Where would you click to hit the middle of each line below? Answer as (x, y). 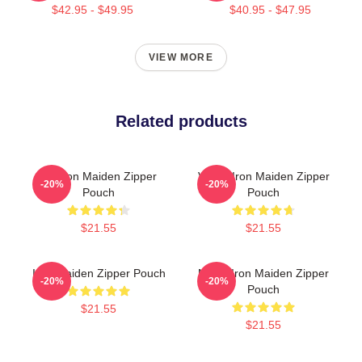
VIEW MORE (181, 57)
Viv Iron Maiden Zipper (99, 176)
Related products (181, 121)
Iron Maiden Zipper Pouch (99, 273)
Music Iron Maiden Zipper (263, 273)
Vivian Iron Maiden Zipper (263, 176)
